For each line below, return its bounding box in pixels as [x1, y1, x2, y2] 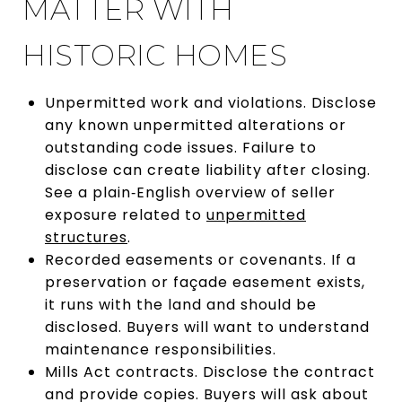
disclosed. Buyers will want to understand [44, 316, 370, 337]
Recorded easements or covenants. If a [44, 249, 356, 270]
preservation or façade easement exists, [44, 271, 365, 293]
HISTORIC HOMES [22, 37, 287, 73]
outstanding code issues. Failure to [44, 136, 317, 158]
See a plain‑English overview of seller [44, 181, 336, 203]
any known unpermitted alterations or [44, 114, 346, 135]
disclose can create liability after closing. [44, 159, 371, 180]
